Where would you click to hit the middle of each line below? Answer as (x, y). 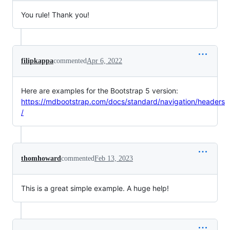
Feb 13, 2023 (114, 158)
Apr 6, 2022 (104, 61)
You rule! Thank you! (55, 15)
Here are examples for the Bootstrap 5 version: (100, 91)
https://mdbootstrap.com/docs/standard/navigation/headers (123, 101)
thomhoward (41, 158)
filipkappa (37, 61)
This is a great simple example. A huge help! (95, 188)
